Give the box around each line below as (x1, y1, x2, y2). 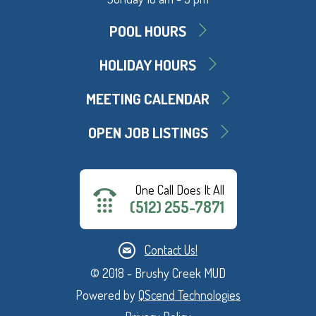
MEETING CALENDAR (86, 88, 209, 108)
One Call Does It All (135, 181, 224, 197)
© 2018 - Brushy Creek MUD (90, 265, 226, 281)
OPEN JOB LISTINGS (87, 122, 208, 142)
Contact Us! (144, 241, 197, 257)
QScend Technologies (138, 286, 241, 303)
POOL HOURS (109, 20, 186, 40)
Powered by (75, 286, 138, 303)
